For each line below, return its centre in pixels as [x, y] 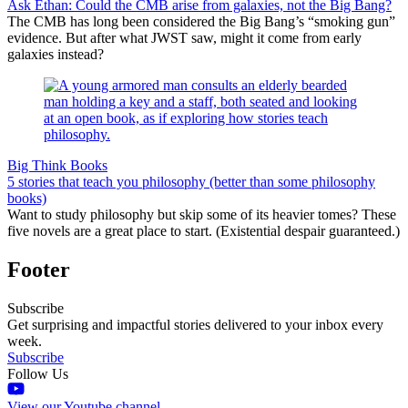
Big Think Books [57, 165]
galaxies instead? [56, 54]
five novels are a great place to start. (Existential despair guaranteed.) [204, 230]
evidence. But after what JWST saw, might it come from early [184, 37]
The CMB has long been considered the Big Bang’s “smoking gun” [201, 21]
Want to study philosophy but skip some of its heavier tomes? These [202, 214]
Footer [39, 269]
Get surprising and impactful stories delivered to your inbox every [195, 324]
